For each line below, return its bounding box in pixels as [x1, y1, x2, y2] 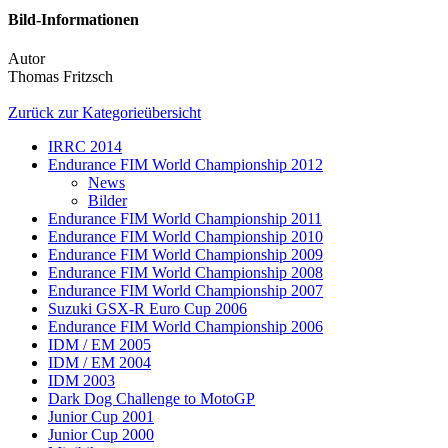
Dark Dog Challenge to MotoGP [48, 389, 255, 407]
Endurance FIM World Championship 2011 [48, 209, 322, 227]
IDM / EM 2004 [48, 353, 151, 371]
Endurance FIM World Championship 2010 [48, 227, 323, 245]
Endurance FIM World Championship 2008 [48, 263, 323, 281]
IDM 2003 [48, 371, 115, 389]
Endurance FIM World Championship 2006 [48, 317, 323, 335]
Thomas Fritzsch [8, 67, 113, 85]
